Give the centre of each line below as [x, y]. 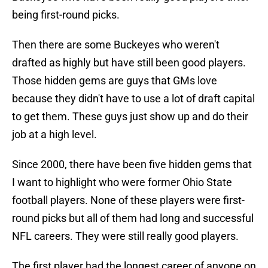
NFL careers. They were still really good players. [125, 236]
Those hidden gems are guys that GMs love [115, 81]
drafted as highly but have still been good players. [129, 63]
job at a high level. [54, 135]
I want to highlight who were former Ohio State [122, 182]
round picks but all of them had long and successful [133, 218]
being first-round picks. [66, 15]
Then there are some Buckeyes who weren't [116, 45]
